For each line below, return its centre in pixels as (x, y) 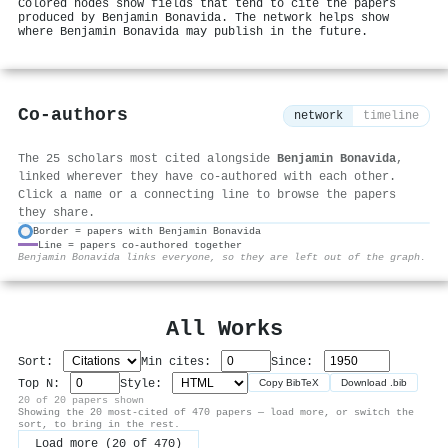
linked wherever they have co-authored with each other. (207, 176)
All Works (224, 328)
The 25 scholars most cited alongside (147, 158)
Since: (296, 361)
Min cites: (180, 361)
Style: (145, 383)
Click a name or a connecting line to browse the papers (207, 194)
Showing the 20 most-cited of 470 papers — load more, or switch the (216, 411)
